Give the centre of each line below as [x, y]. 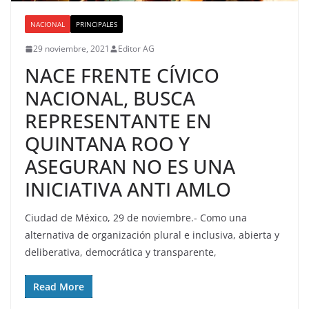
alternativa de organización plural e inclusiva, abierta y [152, 235]
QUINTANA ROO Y [107, 144]
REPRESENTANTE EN [118, 121]
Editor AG [136, 49]
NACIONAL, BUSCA [110, 98]
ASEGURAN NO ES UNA [130, 167]
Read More [59, 287]
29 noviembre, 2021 [71, 49]
